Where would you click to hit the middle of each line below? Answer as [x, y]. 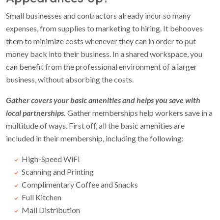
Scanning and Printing [58, 172]
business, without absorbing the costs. [70, 79]
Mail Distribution [51, 210]
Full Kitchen [41, 197]
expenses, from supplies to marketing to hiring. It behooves [104, 28]
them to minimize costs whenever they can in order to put [101, 41]
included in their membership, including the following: [95, 138]
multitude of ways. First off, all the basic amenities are [95, 125]
